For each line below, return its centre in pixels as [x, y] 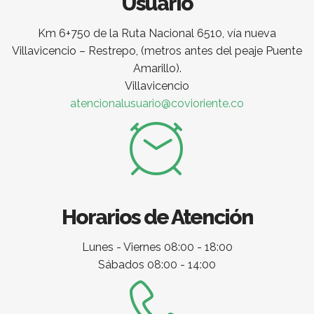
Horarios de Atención [157, 217]
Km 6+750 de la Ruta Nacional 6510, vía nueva [157, 34]
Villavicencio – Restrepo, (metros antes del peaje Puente [157, 51]
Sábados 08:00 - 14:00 [157, 265]
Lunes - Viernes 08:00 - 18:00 [157, 247]
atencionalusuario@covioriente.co [157, 104]
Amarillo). [157, 69]
